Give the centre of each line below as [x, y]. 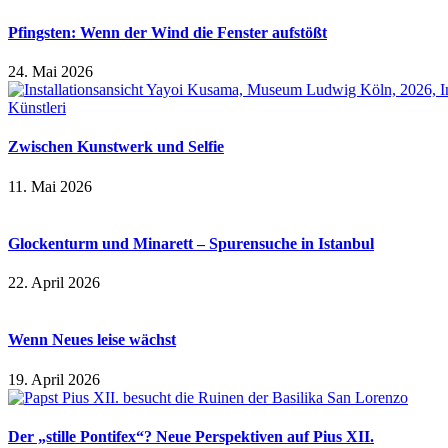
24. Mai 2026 [50, 72]
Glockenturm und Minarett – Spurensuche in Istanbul [191, 243]
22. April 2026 [54, 283]
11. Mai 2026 [50, 186]
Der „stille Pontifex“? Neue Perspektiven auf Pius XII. [191, 436]
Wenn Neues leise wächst [92, 340]
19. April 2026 [54, 379]
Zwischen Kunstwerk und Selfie [116, 147]
